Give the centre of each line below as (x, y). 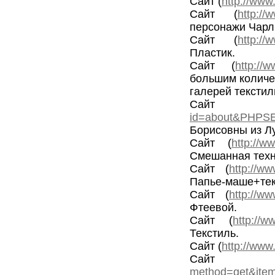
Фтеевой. (215, 207)
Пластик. (214, 53)
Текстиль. (216, 233)
